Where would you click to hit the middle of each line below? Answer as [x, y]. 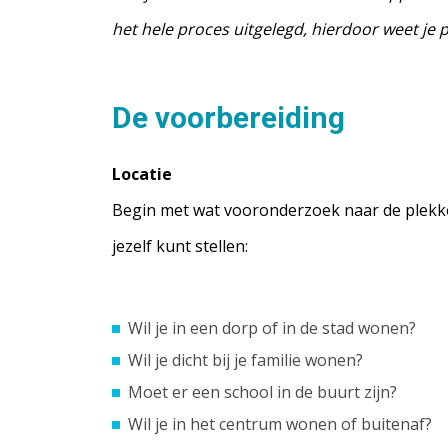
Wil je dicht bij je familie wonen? [245, 360]
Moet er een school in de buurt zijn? [262, 392]
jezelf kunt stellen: [180, 246]
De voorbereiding [228, 117]
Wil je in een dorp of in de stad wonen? [272, 328]
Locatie [142, 174]
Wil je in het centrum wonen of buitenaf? [280, 424]
